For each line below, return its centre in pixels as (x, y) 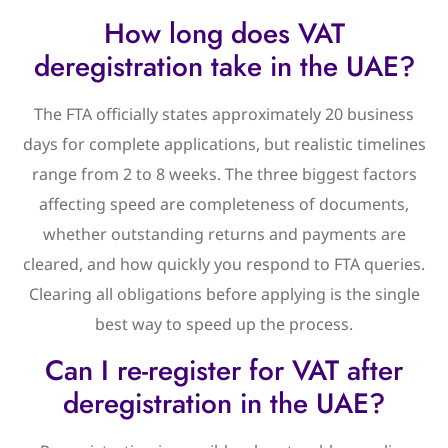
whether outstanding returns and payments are (224, 234)
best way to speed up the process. (224, 324)
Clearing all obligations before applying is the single (224, 294)
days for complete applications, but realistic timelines (224, 144)
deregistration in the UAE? (224, 403)
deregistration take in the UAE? (224, 67)
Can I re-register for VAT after (224, 370)
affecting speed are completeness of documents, (224, 204)
